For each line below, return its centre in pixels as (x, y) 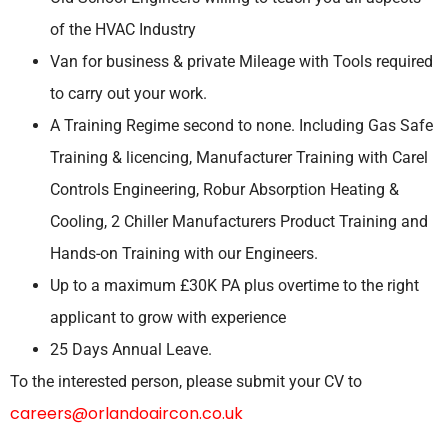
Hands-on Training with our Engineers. (184, 254)
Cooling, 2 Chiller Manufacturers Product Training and (239, 222)
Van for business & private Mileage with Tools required (241, 62)
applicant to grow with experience (168, 318)
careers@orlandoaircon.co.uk (126, 414)
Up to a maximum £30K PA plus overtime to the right (234, 286)
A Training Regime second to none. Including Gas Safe (241, 126)
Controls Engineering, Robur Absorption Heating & (224, 190)
